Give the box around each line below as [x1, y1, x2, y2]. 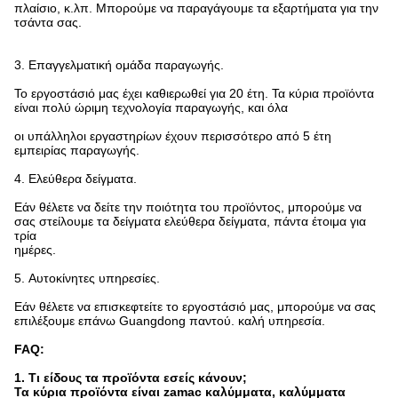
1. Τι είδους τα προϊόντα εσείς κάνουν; [14, 370, 247, 385]
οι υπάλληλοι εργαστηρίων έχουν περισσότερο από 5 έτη [14, 129, 331, 143]
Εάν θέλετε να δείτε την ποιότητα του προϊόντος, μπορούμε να [14, 200, 362, 214]
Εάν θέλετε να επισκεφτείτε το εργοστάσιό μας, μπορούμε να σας [14, 299, 376, 314]
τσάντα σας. [14, 15, 82, 29]
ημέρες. [14, 243, 56, 257]
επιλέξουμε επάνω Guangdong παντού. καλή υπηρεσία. [14, 314, 325, 328]
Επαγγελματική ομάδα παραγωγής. [28, 58, 224, 72]
